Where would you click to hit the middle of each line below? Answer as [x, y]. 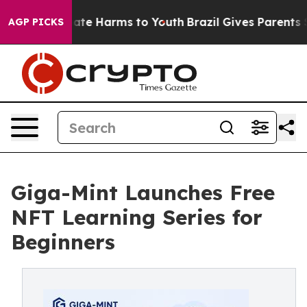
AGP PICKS [36, 22]
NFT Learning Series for [137, 217]
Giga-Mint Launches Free [143, 193]
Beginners [63, 242]
